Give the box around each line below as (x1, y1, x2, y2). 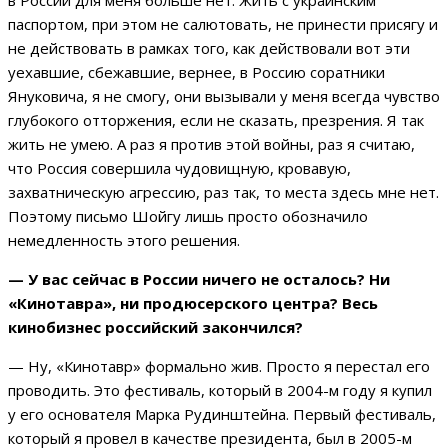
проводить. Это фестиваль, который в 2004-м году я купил (8, 380, 432, 401)
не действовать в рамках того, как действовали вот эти (8, 38, 410, 59)
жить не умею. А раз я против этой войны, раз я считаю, (8, 134, 415, 155)
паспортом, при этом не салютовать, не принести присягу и (8, 14, 438, 35)
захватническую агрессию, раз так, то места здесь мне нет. (8, 182, 439, 203)
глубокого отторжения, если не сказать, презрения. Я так (8, 110, 424, 131)
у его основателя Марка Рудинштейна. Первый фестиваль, (8, 404, 436, 425)
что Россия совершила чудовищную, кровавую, (8, 158, 351, 179)
